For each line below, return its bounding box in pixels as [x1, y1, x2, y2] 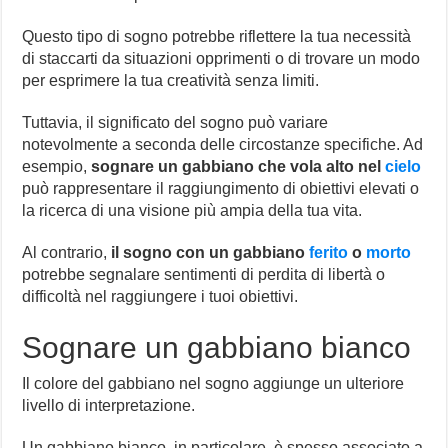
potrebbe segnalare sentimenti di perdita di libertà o [22, 266, 386, 284]
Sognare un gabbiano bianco [22, 331, 412, 365]
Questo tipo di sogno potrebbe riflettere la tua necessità [22, 28, 412, 46]
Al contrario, [22, 244, 112, 262]
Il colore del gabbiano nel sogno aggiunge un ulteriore [22, 375, 405, 393]
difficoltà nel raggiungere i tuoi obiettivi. [22, 288, 299, 306]
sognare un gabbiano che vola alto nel [91, 158, 386, 176]
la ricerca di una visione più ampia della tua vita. [22, 202, 363, 220]
